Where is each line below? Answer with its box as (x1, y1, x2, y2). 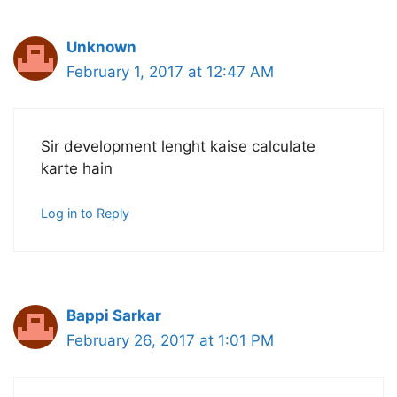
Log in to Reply (41, 206, 129, 222)
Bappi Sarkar (66, 307, 161, 325)
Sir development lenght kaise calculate (41, 136, 315, 155)
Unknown (66, 38, 136, 57)
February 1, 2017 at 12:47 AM (66, 63, 274, 82)
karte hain (41, 159, 113, 177)
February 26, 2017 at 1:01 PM (66, 331, 274, 350)
